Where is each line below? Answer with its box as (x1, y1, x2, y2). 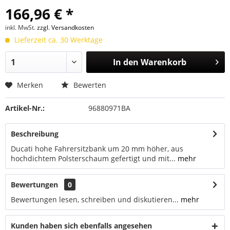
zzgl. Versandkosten (37, 23, 94, 32)
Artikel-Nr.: (5, 103, 45, 113)
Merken (17, 80, 43, 90)
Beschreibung (11, 129, 59, 139)
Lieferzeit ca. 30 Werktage (12, 35, 103, 45)
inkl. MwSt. (5, 23, 37, 32)
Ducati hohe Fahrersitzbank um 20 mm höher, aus (11, 144, 183, 154)
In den (112, 56, 139, 68)
